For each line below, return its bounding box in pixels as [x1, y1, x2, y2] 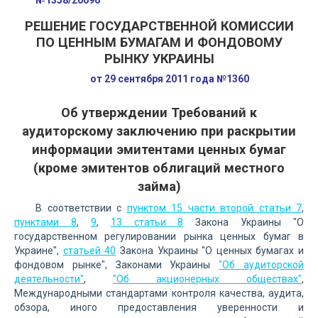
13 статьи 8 [110, 216, 184, 228]
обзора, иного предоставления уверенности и [14, 302, 304, 313]
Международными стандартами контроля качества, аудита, [14, 287, 304, 299]
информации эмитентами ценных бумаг [32, 142, 286, 157]
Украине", [14, 245, 63, 256]
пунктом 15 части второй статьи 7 [126, 202, 302, 214]
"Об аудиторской [219, 259, 305, 270]
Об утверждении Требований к [61, 105, 257, 120]
